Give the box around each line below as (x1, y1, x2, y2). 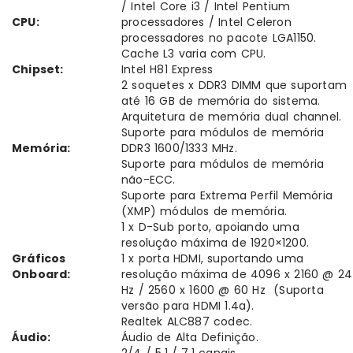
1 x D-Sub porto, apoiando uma (121, 219, 299, 236)
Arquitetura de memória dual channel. (121, 109, 342, 125)
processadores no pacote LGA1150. (121, 30, 317, 46)
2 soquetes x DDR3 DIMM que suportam (121, 77, 347, 94)
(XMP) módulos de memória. (121, 203, 287, 220)
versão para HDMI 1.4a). (121, 298, 255, 314)
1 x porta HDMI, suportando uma (121, 251, 303, 267)
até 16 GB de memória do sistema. (121, 93, 321, 110)
